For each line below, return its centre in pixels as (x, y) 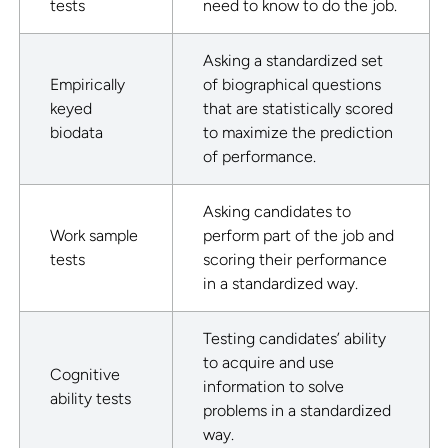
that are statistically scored (297, 109)
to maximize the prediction (297, 133)
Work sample (93, 236)
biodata (76, 133)
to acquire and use (268, 363)
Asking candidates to (276, 212)
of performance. (259, 157)
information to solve (273, 387)
